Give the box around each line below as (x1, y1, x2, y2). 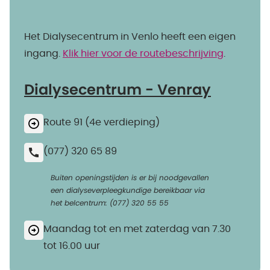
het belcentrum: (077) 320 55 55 (51, 199, 169, 207)
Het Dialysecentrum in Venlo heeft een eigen (24, 32, 236, 42)
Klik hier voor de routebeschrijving (63, 49, 224, 58)
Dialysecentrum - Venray (24, 83, 211, 98)
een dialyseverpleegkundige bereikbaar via (51, 187, 205, 194)
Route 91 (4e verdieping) (43, 118, 160, 127)
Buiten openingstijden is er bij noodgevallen (51, 174, 209, 181)
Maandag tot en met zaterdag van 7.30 (43, 224, 231, 234)
